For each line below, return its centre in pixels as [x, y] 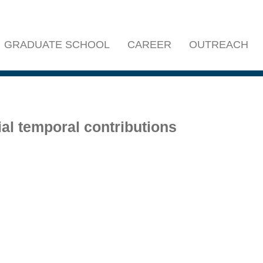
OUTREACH [219, 45]
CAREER [149, 45]
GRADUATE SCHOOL [57, 45]
